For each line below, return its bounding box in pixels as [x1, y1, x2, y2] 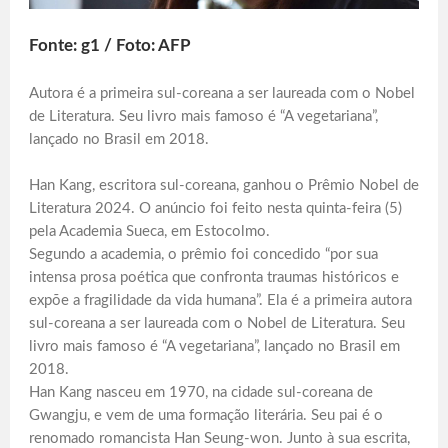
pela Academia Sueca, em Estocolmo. [29, 223, 270, 239]
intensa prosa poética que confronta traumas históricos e [29, 269, 399, 285]
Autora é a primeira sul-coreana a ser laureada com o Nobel [29, 85, 415, 101]
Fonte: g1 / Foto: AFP [29, 36, 191, 54]
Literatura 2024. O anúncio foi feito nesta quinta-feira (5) [29, 200, 402, 216]
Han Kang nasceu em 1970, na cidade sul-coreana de [29, 384, 373, 400]
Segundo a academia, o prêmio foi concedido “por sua [29, 246, 378, 262]
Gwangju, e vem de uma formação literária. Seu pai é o [29, 407, 383, 423]
